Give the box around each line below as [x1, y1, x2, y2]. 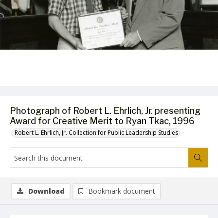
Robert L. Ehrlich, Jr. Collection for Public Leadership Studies [15, 128, 178, 137]
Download [28, 186, 65, 196]
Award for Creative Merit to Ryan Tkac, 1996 [10, 116, 195, 126]
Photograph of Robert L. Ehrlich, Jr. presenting [10, 106, 200, 116]
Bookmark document [88, 186, 155, 196]
